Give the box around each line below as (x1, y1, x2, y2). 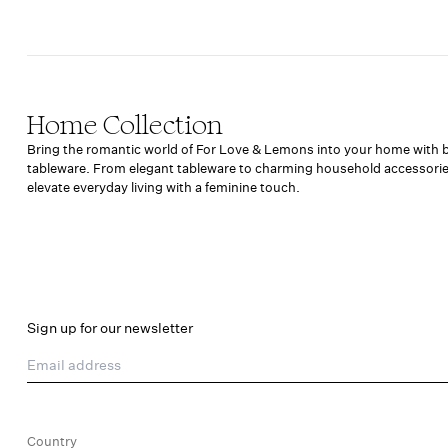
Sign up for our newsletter (27, 319, 193, 337)
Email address (26, 348, 120, 366)
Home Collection (27, 109, 223, 140)
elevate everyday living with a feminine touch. (27, 178, 300, 195)
